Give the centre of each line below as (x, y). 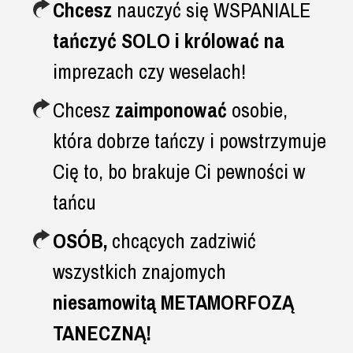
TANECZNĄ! (102, 333)
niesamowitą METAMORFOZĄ (173, 302)
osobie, (257, 110)
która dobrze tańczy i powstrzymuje (189, 140)
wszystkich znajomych (139, 271)
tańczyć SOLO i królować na (168, 40)
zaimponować (171, 110)
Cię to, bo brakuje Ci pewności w (178, 171)
